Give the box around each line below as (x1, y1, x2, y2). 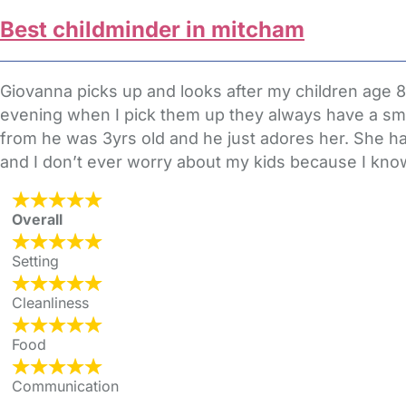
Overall (12, 210, 63, 228)
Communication (12, 377, 119, 395)
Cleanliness (12, 294, 89, 312)
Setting (12, 252, 59, 270)
